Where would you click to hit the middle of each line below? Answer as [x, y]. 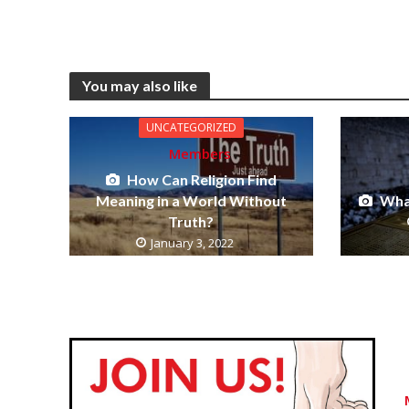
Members [200, 154]
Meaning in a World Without [191, 201]
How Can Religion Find [201, 180]
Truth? [191, 222]
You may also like [139, 86]
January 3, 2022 [192, 243]
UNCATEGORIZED [191, 128]
